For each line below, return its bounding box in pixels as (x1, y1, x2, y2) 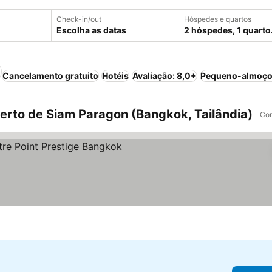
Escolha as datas (56, 25, 126, 35)
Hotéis (102, 70, 129, 81)
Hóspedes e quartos (184, 15, 251, 24)
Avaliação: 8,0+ (132, 70, 197, 81)
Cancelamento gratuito (2, 70, 98, 81)
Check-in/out (56, 15, 101, 24)
